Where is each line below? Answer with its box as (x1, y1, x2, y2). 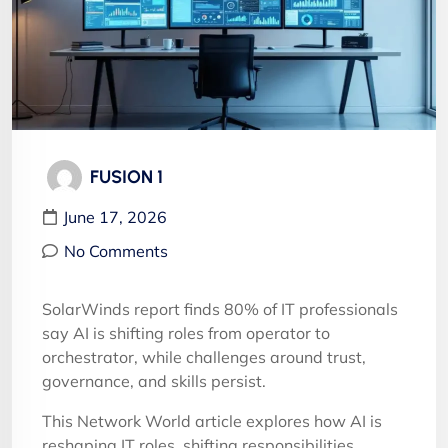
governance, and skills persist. (42, 371, 266, 392)
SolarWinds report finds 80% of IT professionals (42, 299, 398, 320)
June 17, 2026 (63, 207, 167, 228)
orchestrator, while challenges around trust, (42, 347, 366, 368)
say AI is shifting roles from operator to (42, 323, 330, 344)
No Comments (64, 241, 168, 262)
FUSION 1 (90, 166, 163, 189)
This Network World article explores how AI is (42, 411, 382, 432)
